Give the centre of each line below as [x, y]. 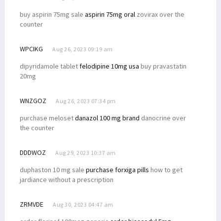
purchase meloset [47, 118]
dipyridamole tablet [50, 66]
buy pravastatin [163, 66]
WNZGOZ [33, 100]
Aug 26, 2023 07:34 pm [86, 101]
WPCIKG [31, 49]
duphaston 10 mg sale [53, 169]
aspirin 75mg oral [110, 14]
